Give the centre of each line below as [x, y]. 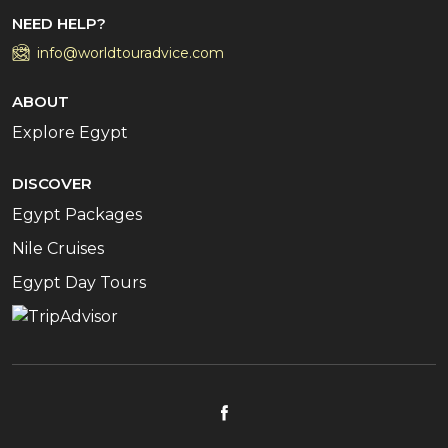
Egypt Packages [77, 214]
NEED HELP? [59, 23]
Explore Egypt [70, 132]
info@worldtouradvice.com [130, 52]
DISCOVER [52, 183]
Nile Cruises [58, 248]
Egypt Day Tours [79, 282]
